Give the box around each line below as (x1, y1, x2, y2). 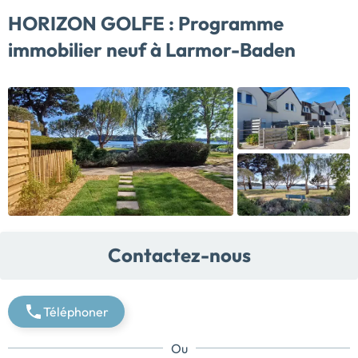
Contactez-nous (107, 243, 251, 268)
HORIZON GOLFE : (8, 11, 174, 36)
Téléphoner (43, 303, 109, 320)
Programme (174, 11, 284, 36)
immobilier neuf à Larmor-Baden (8, 38, 296, 62)
